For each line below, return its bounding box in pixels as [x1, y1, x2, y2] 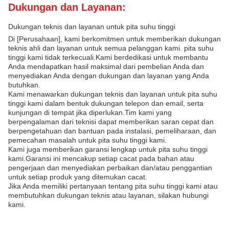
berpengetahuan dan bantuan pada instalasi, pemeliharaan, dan [8, 127, 216, 135]
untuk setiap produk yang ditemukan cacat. [8, 173, 147, 181]
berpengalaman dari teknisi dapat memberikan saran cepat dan [8, 118, 214, 126]
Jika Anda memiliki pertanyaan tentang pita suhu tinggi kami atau [8, 182, 218, 190]
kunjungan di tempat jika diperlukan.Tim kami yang [8, 108, 172, 117]
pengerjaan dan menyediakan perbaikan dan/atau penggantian [8, 164, 212, 172]
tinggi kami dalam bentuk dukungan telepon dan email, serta [8, 99, 203, 107]
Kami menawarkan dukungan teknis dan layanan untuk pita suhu [8, 90, 217, 98]
